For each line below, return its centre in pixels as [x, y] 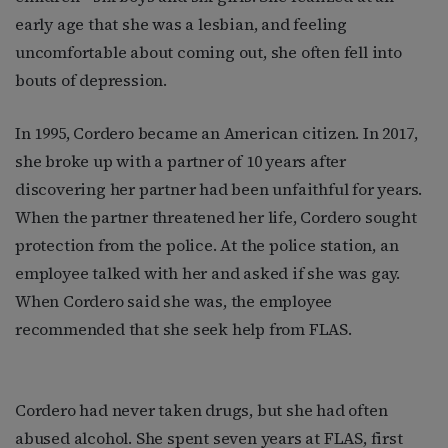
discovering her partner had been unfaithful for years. [219, 189]
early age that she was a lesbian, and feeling [181, 24]
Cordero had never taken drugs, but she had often [201, 410]
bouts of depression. [91, 80]
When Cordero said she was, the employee [174, 301]
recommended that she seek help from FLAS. [183, 329]
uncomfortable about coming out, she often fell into [208, 52]
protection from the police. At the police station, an [207, 245]
